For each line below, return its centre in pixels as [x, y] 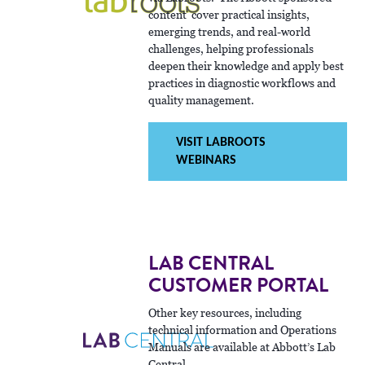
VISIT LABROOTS [221, 142]
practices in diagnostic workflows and [242, 83]
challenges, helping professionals [231, 48]
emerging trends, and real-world [230, 31]
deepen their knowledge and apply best [246, 66]
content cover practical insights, [229, 14]
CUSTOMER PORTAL [239, 285]
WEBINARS [207, 160]
